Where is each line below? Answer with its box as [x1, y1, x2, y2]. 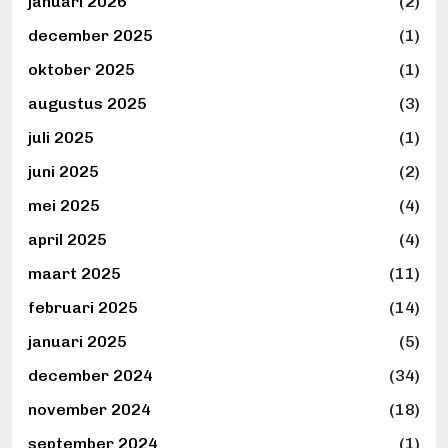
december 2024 [28, 366, 153, 386]
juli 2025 [28, 128, 94, 148]
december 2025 [28, 26, 153, 46]
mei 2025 [28, 196, 100, 216]
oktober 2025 [28, 60, 135, 80]
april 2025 [28, 230, 107, 250]
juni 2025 [28, 162, 99, 182]
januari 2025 [28, 332, 127, 352]
